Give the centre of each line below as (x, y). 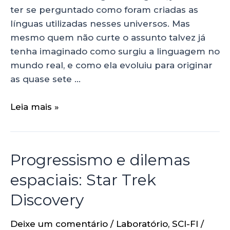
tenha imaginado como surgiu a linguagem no (115, 51)
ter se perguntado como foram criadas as (104, 9)
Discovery (47, 200)
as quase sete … (45, 79)
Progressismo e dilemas (100, 160)
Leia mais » (35, 107)
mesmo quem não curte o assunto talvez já (108, 37)
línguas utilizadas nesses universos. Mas (100, 23)
